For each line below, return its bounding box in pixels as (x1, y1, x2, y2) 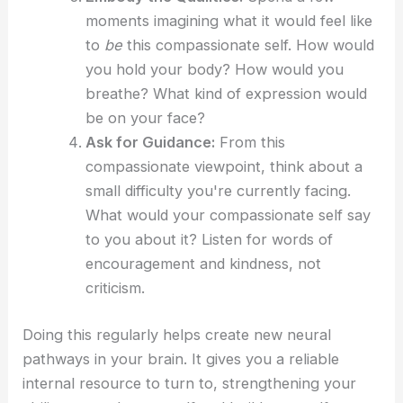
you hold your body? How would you (85, 59, 344, 78)
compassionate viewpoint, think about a (85, 157, 363, 175)
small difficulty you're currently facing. (85, 181, 351, 200)
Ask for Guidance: (85, 132, 215, 151)
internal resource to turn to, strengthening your (22, 373, 357, 392)
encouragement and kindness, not (85, 254, 321, 273)
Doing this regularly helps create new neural (22, 325, 332, 344)
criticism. (85, 278, 145, 297)
